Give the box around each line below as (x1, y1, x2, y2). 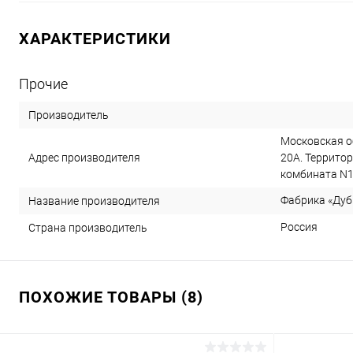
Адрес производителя (28, 150, 140, 164)
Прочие (19, 76, 68, 92)
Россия (281, 221, 318, 233)
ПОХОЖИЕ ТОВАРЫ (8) (19, 288, 203, 307)
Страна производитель (28, 221, 147, 234)
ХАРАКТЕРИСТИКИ (19, 29, 171, 48)
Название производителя (28, 194, 160, 207)
